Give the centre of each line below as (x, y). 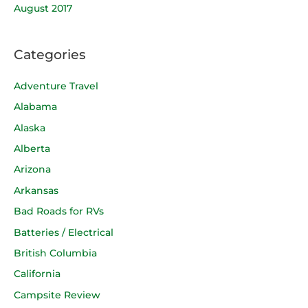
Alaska (30, 128)
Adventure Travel (56, 86)
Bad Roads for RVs (59, 211)
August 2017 (43, 9)
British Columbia (55, 253)
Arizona (32, 169)
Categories (50, 54)
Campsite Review (57, 295)
